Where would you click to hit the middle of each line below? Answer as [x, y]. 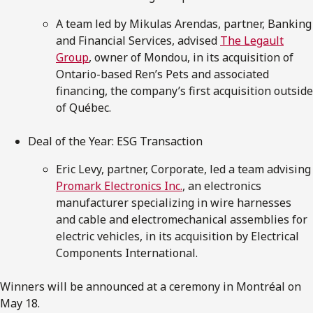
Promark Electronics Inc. [119, 185]
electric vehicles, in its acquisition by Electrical [177, 236]
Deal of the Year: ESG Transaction [115, 141]
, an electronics [222, 185]
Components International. [127, 253]
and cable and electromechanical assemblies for [182, 219]
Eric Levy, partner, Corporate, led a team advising [183, 169]
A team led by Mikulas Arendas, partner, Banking [184, 23]
